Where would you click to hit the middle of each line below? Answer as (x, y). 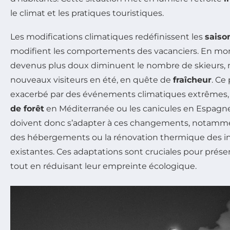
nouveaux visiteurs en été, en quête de (92, 80)
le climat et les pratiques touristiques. (87, 13)
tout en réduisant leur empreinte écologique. (103, 166)
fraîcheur (192, 80)
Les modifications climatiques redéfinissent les (108, 36)
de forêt (27, 108)
